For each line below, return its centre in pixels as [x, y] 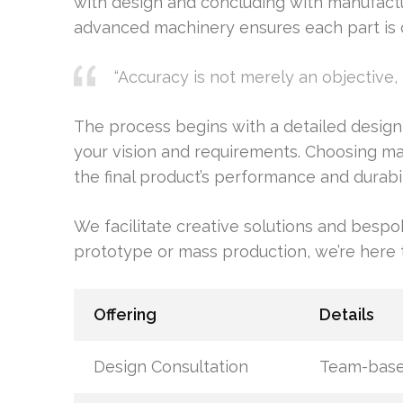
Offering [125, 314]
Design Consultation [170, 367]
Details [346, 314]
